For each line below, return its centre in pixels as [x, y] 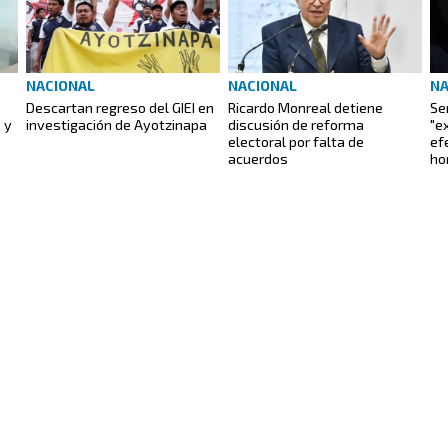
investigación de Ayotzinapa [116, 125]
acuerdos [258, 159]
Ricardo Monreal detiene [305, 108]
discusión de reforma [296, 125]
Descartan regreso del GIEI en [120, 108]
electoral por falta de [296, 142]
